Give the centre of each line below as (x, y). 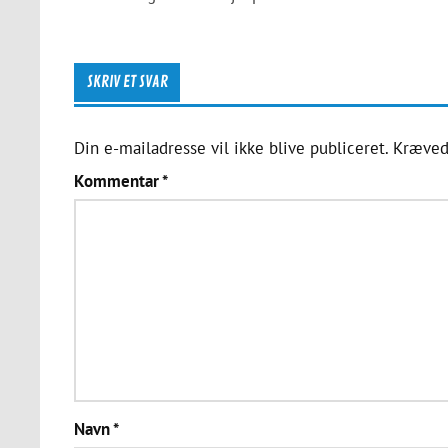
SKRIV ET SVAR (127, 81)
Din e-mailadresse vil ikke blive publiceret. (230, 148)
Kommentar (117, 180)
